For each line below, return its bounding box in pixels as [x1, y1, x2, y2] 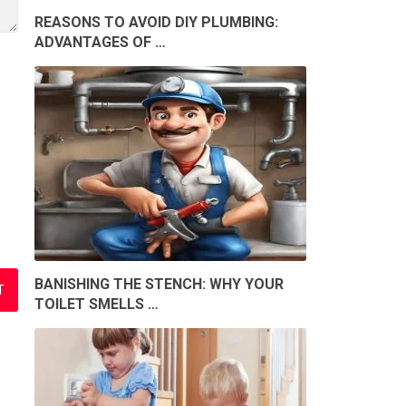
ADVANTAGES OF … [34, 34, 166, 52]
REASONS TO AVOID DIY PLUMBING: [34, 14, 278, 32]
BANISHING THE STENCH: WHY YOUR [34, 275, 284, 294]
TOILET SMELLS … [34, 295, 159, 314]
